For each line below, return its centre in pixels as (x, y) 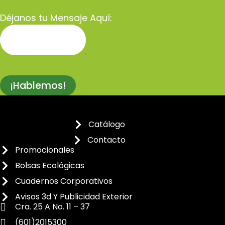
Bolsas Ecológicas (50, 165)
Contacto (107, 140)
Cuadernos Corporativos (64, 181)
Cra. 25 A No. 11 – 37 (52, 207)
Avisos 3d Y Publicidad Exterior (74, 197)
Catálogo (106, 124)
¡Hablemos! (38, 85)
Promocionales (45, 150)
